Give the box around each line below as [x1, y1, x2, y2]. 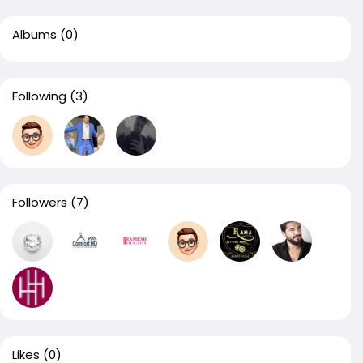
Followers [12, 194, 67, 211]
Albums [12, 26, 57, 43]
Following [12, 88, 66, 105]
